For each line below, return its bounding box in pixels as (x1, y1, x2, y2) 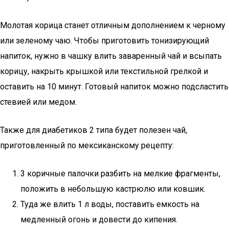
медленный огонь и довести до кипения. (20, 215, 177, 224)
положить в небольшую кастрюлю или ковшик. (20, 184, 205, 194)
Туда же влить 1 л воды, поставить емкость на (20, 199, 199, 209)
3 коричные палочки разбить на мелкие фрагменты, (20, 169, 220, 178)
